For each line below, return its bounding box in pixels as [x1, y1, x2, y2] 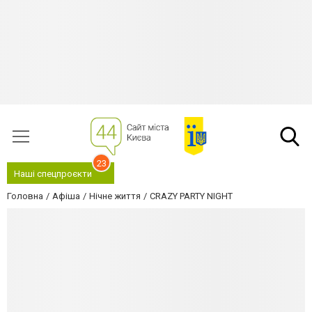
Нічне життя [89, 191, 141, 201]
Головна [7, 191, 43, 201]
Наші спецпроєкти [14, 169, 92, 179]
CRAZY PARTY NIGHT [150, 191, 233, 201]
